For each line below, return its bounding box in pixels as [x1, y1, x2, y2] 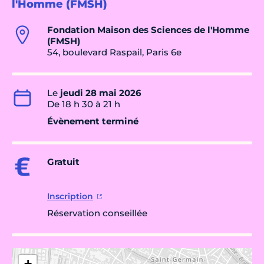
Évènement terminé [47, 115, 138, 127]
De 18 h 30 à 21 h [47, 98, 120, 110]
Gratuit [47, 156, 80, 167]
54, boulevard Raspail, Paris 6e [47, 46, 181, 58]
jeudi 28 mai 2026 [60, 87, 141, 98]
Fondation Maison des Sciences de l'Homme [47, 24, 249, 35]
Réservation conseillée [47, 207, 147, 219]
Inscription [47, 190, 93, 202]
